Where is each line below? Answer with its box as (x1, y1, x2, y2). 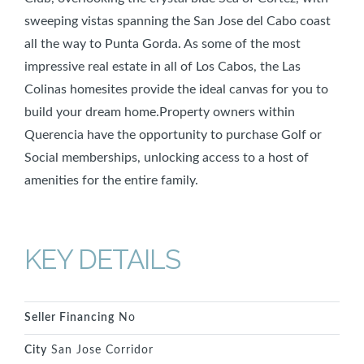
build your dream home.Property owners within (24, 105, 295, 119)
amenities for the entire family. (24, 173, 198, 187)
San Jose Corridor (47, 344, 154, 357)
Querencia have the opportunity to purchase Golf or (24, 128, 322, 141)
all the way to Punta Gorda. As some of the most (24, 37, 301, 50)
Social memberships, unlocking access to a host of (24, 150, 309, 164)
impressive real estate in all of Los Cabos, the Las (24, 59, 301, 73)
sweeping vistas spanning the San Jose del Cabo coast (24, 14, 331, 28)
